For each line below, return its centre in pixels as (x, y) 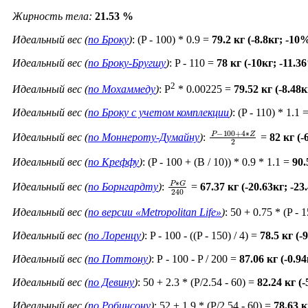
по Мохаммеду (122, 89)
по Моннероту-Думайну (144, 137)
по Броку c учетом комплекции (158, 112)
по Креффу (113, 162)
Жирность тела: (52, 16)
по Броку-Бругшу (127, 63)
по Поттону (118, 259)
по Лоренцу (114, 236)
